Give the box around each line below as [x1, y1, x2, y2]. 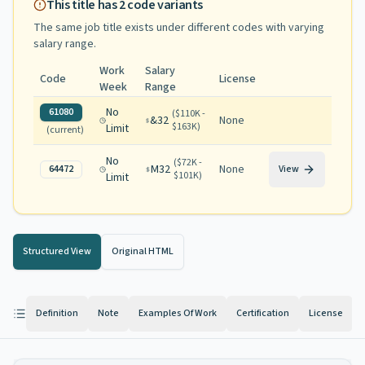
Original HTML [112, 244, 174, 258]
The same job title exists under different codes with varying [33, 20, 324, 36]
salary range [33, 36, 94, 52]
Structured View [23, 244, 91, 258]
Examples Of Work [139, 306, 217, 320]
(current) [46, 123, 84, 137]
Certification [236, 306, 289, 320]
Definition [36, 306, 78, 320]
